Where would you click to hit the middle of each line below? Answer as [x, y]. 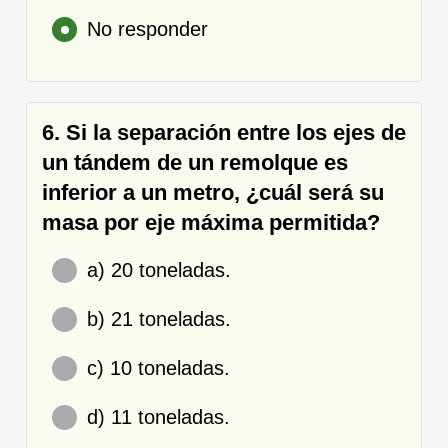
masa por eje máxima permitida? [211, 222]
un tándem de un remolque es [195, 162]
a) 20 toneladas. [159, 269]
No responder [147, 28]
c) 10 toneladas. [158, 367]
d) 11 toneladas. [158, 416]
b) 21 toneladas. [159, 318]
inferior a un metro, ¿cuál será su [213, 192]
